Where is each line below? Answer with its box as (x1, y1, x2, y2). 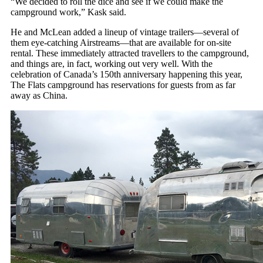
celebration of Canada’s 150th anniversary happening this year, (11, 69, 242, 79)
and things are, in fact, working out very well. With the (11, 59, 213, 69)
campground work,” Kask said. (11, 7, 126, 17)
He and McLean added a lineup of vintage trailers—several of (11, 27, 239, 37)
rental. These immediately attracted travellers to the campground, (11, 48, 249, 58)
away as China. (11, 90, 68, 100)
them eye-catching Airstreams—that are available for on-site (11, 38, 231, 48)
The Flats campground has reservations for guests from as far (11, 80, 235, 90)
